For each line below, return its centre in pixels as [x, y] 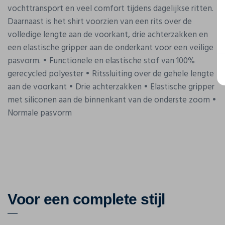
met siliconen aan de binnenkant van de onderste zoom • [112, 100]
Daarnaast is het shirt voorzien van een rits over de [100, 22]
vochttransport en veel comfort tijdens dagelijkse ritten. [110, 9]
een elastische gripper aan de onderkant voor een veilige [110, 48]
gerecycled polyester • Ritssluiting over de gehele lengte [111, 74]
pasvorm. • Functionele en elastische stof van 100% [101, 61]
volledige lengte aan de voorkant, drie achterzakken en [108, 35]
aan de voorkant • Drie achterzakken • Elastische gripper [111, 87]
